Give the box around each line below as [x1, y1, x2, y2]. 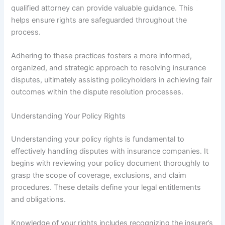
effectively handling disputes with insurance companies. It [11, 146, 209, 156]
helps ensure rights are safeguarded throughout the [11, 16, 187, 25]
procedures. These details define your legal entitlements [11, 182, 201, 192]
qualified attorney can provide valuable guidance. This [11, 4, 194, 13]
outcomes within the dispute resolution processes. [11, 87, 184, 97]
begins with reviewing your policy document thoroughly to [11, 158, 210, 168]
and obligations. [11, 194, 66, 204]
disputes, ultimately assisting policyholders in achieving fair [11, 75, 212, 85]
